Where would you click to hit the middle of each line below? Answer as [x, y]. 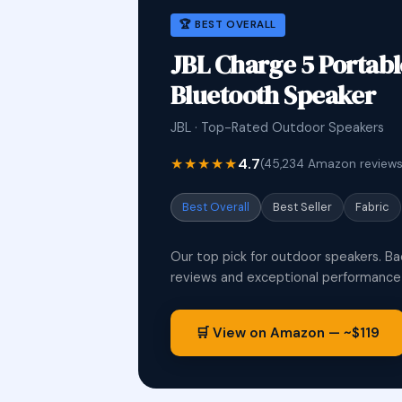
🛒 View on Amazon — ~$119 [288, 333]
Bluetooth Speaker [273, 95]
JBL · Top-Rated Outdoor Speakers [277, 127]
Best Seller [302, 207]
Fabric [372, 207]
